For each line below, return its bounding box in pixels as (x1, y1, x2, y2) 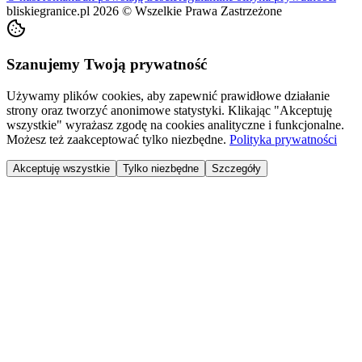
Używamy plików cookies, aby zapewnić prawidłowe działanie (6, 89, 330, 103)
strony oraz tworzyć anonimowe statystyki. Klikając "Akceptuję (6, 103, 332, 118)
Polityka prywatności (229, 133, 337, 147)
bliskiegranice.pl (6, 3, 90, 18)
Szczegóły (212, 162, 261, 175)
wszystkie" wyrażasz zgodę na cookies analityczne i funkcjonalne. (6, 118, 344, 133)
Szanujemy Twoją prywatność (6, 56, 207, 74)
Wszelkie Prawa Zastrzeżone (135, 3, 282, 18)
